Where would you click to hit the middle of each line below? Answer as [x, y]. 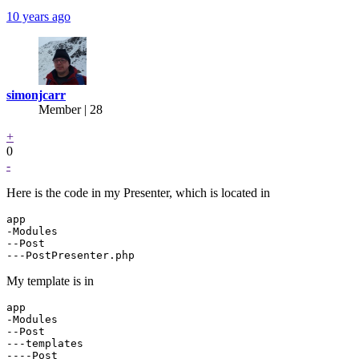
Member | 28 [71, 109]
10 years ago [38, 16]
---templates [45, 343]
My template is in [50, 280]
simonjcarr [36, 95]
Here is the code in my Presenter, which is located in [138, 192]
